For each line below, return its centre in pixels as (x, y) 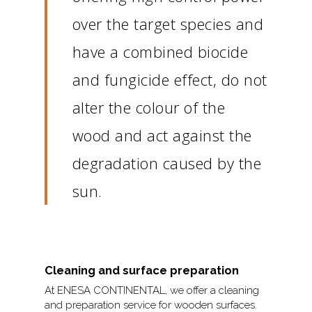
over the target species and (168, 23)
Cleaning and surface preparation (142, 271)
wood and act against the (162, 135)
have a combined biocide (160, 51)
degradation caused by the (167, 163)
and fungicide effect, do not (170, 79)
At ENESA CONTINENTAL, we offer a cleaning (152, 291)
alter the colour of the (149, 107)
